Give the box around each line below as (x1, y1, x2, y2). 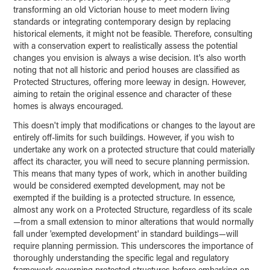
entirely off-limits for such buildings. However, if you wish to (13, 131, 235, 143)
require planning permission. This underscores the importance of (13, 239, 254, 251)
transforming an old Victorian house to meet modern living (13, 3, 230, 15)
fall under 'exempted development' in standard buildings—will (13, 227, 239, 239)
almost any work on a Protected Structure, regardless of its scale (13, 203, 253, 215)
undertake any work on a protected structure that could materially (13, 143, 256, 155)
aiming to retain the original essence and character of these (13, 87, 232, 99)
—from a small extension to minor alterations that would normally (13, 215, 254, 227)
